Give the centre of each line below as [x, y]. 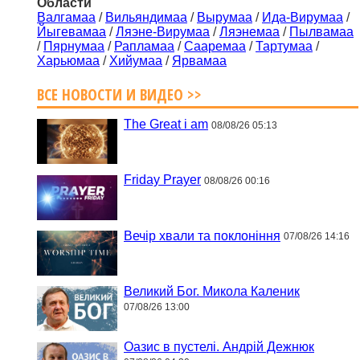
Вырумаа [225, 18]
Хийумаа [136, 61]
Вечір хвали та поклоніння [202, 235]
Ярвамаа [199, 61]
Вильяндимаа [146, 18]
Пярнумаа [74, 47]
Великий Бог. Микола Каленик [212, 291]
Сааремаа [215, 47]
